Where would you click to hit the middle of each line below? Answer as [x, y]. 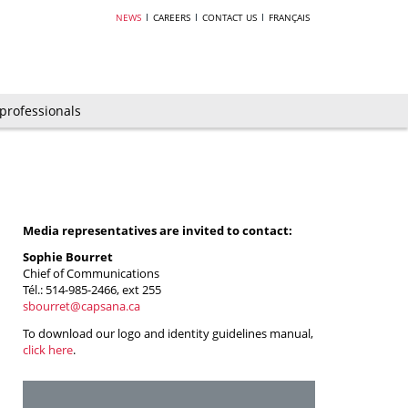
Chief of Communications [91, 274]
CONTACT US [229, 17]
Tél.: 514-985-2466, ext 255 [92, 290]
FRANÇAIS [289, 17]
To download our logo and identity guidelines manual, [168, 334]
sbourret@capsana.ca [82, 306]
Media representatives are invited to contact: [158, 230]
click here [48, 350]
